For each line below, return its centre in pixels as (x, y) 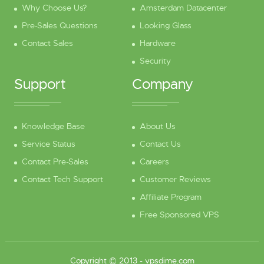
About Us (158, 126)
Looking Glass (166, 26)
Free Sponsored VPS (179, 215)
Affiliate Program (171, 197)
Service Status (48, 144)
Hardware (158, 43)
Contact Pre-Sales (55, 162)
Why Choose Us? (54, 8)
